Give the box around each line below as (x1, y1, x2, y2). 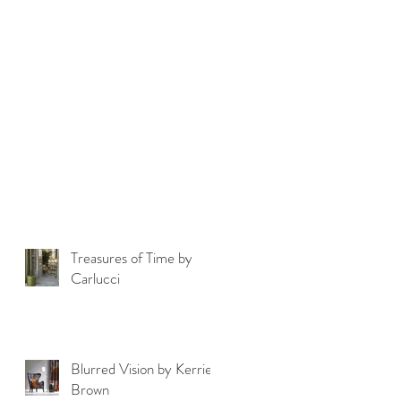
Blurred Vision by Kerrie (71, 357, 212, 380)
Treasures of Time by (71, 246, 192, 269)
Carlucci (71, 267, 120, 289)
